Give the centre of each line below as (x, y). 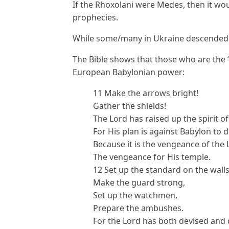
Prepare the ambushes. (138, 208)
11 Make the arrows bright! (146, 93)
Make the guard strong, (139, 182)
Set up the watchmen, (135, 195)
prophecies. (95, 17)
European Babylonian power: (129, 72)
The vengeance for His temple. (152, 157)
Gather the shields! (130, 106)
